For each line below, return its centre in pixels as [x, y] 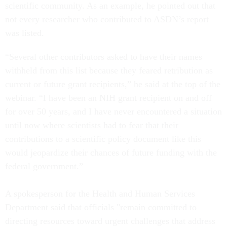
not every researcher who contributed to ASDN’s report [107, 20]
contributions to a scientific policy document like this [103, 139]
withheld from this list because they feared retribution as [109, 71]
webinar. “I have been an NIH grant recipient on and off [108, 98]
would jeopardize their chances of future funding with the [111, 153]
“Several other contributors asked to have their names [104, 57]
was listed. [26, 33]
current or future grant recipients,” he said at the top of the [113, 84]
